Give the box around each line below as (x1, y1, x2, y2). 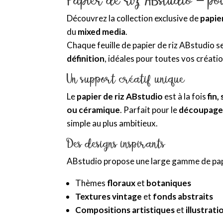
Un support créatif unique (67, 70, 185, 87)
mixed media (78, 26, 126, 37)
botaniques (146, 177, 192, 188)
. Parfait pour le (120, 104, 179, 115)
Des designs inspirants (67, 135, 166, 152)
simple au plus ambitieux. (67, 117, 158, 128)
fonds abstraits (153, 191, 214, 202)
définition (67, 53, 105, 64)
